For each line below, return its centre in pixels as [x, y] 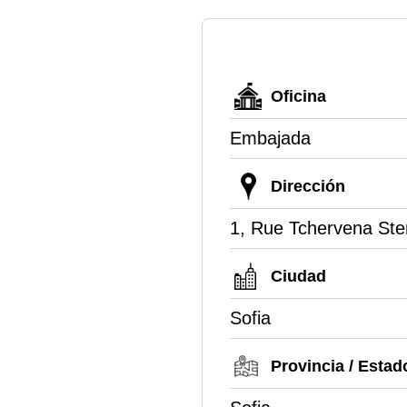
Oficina [298, 96]
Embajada [270, 138]
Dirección [308, 186]
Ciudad [298, 276]
